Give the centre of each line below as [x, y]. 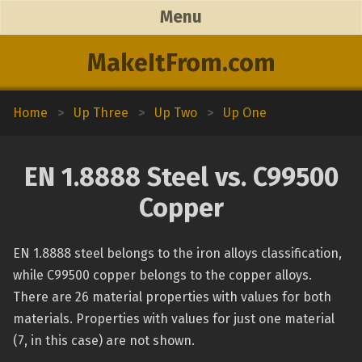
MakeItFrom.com [181, 63]
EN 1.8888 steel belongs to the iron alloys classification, [177, 253]
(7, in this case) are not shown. [104, 341]
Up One [245, 113]
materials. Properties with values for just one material [174, 319]
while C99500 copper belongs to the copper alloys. [162, 275]
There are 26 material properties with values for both [172, 297]
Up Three [101, 113]
